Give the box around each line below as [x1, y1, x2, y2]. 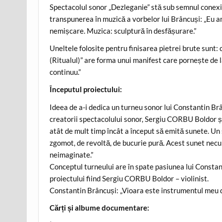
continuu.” [50, 67, 81, 77]
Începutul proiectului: [50, 85, 122, 94]
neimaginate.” [50, 150, 94, 159]
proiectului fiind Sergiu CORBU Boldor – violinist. [50, 173, 209, 183]
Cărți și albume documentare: [50, 203, 150, 213]
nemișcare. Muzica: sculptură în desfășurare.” [50, 26, 197, 35]
